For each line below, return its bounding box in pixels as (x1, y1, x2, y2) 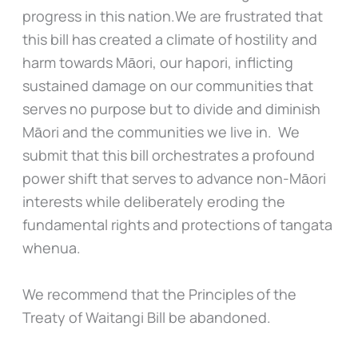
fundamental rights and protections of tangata (22, 214, 332, 234)
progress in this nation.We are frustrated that (22, 6, 323, 26)
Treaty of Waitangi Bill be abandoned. (22, 307, 274, 327)
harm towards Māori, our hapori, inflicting (22, 52, 293, 72)
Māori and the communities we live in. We (22, 121, 300, 141)
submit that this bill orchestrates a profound (22, 145, 315, 165)
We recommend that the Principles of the (22, 284, 296, 304)
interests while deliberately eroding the (22, 191, 285, 211)
